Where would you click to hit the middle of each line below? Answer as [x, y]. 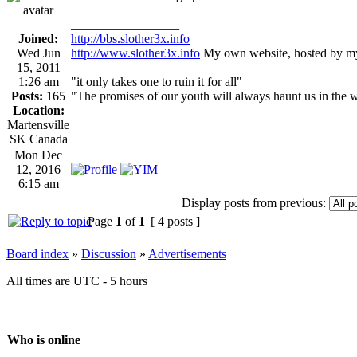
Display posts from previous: [254, 202]
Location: [38, 110]
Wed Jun [38, 53]
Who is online [44, 340]
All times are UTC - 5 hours [77, 280]
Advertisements [187, 253]
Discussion [109, 253]
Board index [37, 253]
